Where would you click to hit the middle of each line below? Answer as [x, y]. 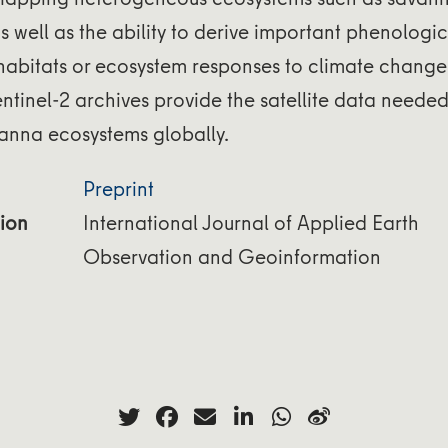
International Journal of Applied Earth [250, 222]
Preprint [118, 188]
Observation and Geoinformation [231, 256]
